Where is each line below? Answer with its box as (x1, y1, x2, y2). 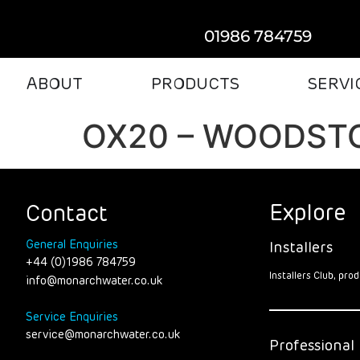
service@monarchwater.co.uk (25, 329, 180, 341)
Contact (25, 204, 108, 226)
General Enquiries (25, 239, 118, 251)
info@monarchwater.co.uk (25, 275, 162, 287)
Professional (269, 338, 355, 354)
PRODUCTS (150, 76, 239, 92)
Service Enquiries (25, 311, 118, 323)
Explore (269, 203, 347, 225)
